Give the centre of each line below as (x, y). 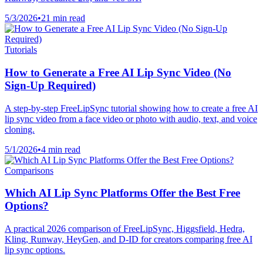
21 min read (63, 18)
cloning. (20, 129)
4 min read (61, 149)
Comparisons (29, 170)
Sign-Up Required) (50, 85)
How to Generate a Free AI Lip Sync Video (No (118, 72)
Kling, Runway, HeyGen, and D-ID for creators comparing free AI (129, 239)
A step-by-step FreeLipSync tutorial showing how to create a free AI (131, 108)
